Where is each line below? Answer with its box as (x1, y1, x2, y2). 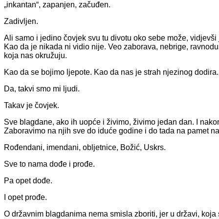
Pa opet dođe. (4, 176, 52, 185)
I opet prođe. (4, 193, 47, 201)
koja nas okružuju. (4, 51, 67, 60)
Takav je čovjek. (4, 101, 59, 109)
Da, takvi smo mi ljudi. (4, 84, 80, 93)
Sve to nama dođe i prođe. (4, 159, 95, 168)
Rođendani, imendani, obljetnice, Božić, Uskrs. (4, 143, 166, 152)
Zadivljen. (4, 17, 38, 25)
